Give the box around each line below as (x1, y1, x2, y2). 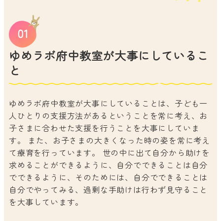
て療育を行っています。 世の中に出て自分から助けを (9, 146, 210, 158)
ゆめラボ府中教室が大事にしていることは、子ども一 (9, 97, 208, 109)
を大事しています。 (9, 195, 84, 208)
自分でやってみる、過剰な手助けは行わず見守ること (9, 183, 208, 195)
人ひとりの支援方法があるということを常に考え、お (9, 109, 208, 121)
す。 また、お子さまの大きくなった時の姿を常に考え (9, 134, 210, 146)
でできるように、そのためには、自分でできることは (9, 171, 208, 183)
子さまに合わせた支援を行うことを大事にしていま (9, 121, 200, 134)
